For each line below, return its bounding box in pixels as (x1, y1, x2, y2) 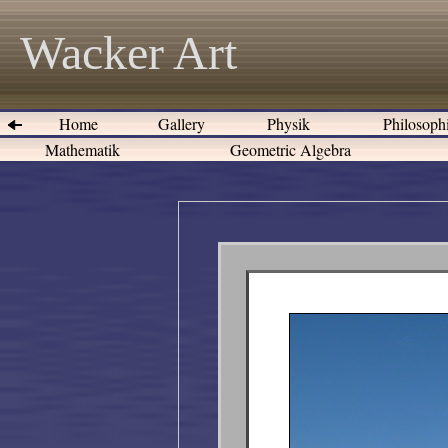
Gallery (153, 113, 210, 134)
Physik (262, 113, 315, 134)
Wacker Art (20, 26, 237, 79)
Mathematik (40, 139, 125, 160)
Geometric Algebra (225, 139, 356, 160)
